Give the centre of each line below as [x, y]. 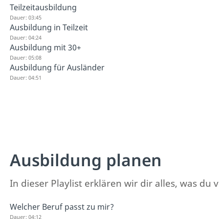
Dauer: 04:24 [26, 37]
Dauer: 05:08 [26, 57]
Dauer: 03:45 [26, 17]
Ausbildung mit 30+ [45, 47]
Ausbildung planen [86, 160]
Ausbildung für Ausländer [57, 67]
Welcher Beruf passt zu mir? [62, 207]
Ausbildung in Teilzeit [49, 27]
